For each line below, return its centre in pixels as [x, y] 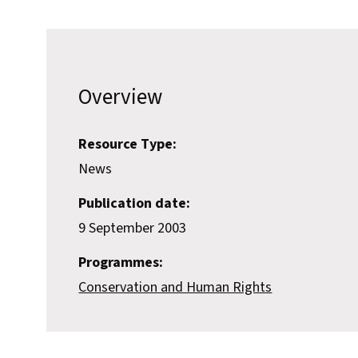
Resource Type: [128, 145]
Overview [121, 97]
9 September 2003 [133, 229]
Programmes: [121, 263]
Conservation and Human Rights [175, 288]
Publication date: [135, 204]
